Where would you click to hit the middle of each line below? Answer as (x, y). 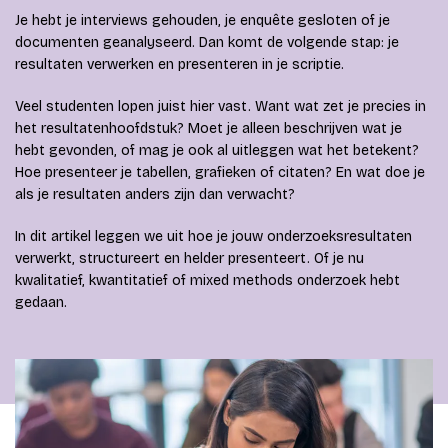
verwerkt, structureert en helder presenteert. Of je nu (189, 258)
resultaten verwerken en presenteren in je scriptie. (179, 64)
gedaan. (41, 302)
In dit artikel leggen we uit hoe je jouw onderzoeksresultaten (213, 236)
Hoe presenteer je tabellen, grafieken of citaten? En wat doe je (220, 172)
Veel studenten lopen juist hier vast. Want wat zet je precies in (220, 106)
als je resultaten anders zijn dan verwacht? (155, 194)
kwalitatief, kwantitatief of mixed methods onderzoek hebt (207, 280)
